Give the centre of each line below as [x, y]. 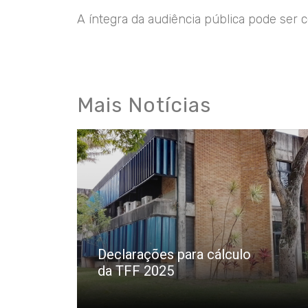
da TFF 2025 [136, 271]
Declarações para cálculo [174, 255]
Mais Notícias [144, 105]
